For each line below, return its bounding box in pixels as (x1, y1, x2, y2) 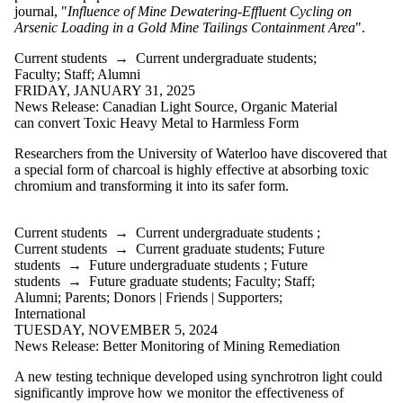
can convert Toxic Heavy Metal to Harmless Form (14, 114, 299, 130)
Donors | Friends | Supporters (113, 289, 279, 305)
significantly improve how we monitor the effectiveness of (14, 384, 344, 400)
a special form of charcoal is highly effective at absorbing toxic (14, 161, 369, 177)
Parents (65, 289, 106, 305)
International (14, 305, 85, 321)
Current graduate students (136, 240, 281, 256)
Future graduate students (89, 273, 228, 289)
